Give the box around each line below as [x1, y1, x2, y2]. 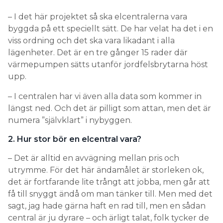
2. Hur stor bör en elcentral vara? [8, 134, 141, 144]
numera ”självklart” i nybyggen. [8, 115, 132, 125]
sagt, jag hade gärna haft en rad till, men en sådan [8, 201, 206, 211]
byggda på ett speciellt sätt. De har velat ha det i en [8, 24, 213, 34]
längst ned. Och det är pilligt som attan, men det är [8, 104, 211, 113]
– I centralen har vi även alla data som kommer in [8, 92, 202, 102]
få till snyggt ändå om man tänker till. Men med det [8, 189, 213, 199]
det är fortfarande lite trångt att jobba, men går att [8, 177, 210, 187]
